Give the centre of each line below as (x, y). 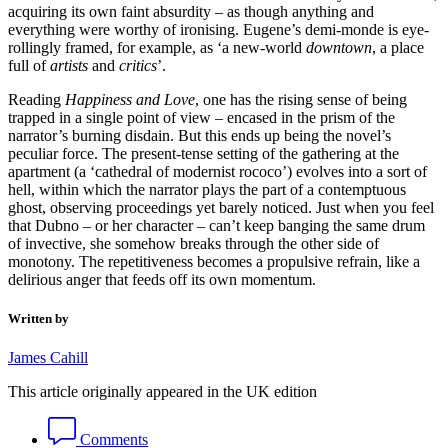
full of (29, 65)
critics (138, 65)
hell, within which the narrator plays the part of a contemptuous (207, 189)
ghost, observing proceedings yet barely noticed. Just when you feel (221, 207)
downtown (339, 47)
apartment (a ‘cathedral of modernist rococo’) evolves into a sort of (217, 171)
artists (71, 65)
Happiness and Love (130, 99)
